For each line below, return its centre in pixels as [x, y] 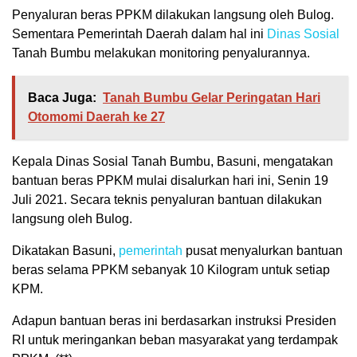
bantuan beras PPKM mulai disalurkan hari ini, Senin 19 [170, 181]
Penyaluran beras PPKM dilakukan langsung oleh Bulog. [173, 15]
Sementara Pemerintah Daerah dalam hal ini [139, 34]
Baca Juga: [62, 98]
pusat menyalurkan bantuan [263, 251]
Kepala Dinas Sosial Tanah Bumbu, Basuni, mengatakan [173, 162]
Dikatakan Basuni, [65, 251]
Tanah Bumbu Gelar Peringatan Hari [212, 98]
